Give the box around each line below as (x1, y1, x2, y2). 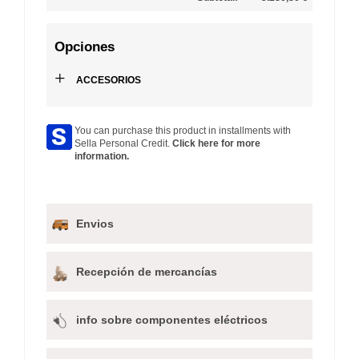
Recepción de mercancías (76, 264, 217, 278)
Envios (76, 216, 114, 230)
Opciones (54, 38, 115, 54)
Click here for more (172, 137, 260, 149)
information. (75, 150, 129, 162)
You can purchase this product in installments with (75, 124, 291, 136)
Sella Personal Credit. (75, 137, 172, 149)
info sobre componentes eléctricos (76, 313, 268, 326)
